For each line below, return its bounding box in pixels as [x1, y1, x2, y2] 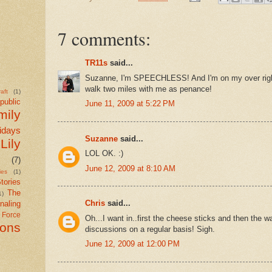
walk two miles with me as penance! [85, 84, 212, 93]
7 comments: [58, 25, 151, 50]
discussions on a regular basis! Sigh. [85, 224, 215, 234]
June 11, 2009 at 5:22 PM [85, 99, 175, 109]
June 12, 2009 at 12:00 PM [85, 239, 180, 249]
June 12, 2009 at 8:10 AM [85, 163, 175, 173]
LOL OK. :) [85, 149, 123, 158]
